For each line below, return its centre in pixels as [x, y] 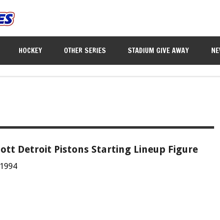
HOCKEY [31, 50]
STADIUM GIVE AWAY [159, 50]
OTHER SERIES [85, 50]
